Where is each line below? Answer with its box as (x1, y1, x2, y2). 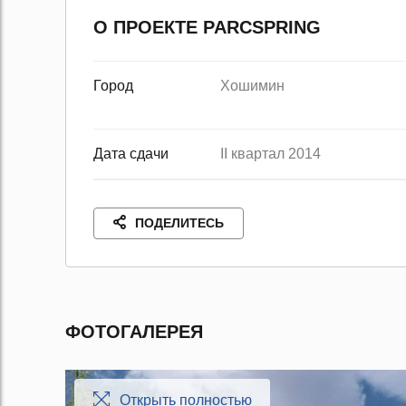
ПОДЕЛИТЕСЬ (135, 216, 224, 230)
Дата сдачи (93, 146, 169, 161)
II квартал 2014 (220, 146, 321, 161)
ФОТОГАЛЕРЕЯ (65, 322, 203, 342)
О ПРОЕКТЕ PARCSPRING (93, 17, 321, 37)
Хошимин (220, 78, 288, 93)
